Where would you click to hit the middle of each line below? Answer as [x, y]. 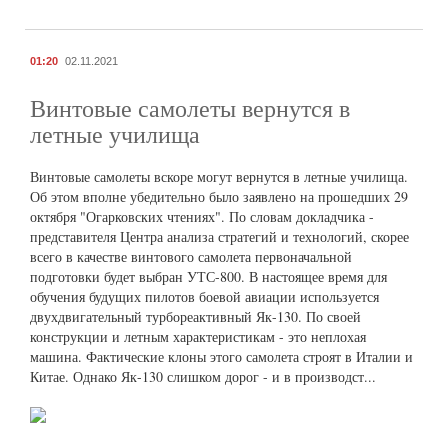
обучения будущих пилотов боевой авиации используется [204, 296]
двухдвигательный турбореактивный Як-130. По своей [195, 316]
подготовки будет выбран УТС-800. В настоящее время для [208, 276]
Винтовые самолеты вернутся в [190, 107]
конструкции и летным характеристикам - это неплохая [198, 336]
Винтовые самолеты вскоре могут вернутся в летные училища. [219, 176]
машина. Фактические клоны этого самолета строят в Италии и [221, 356]
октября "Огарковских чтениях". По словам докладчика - [202, 216]
